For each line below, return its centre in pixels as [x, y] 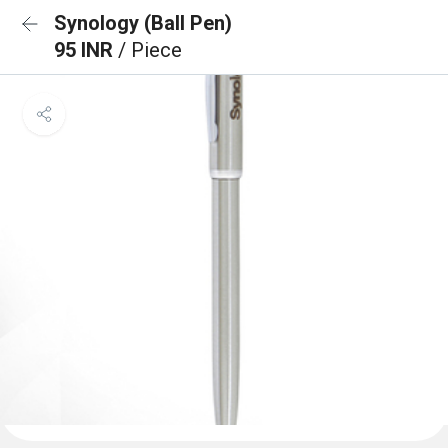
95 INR [86, 50]
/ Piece [150, 50]
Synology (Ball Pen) [143, 23]
